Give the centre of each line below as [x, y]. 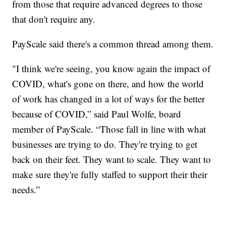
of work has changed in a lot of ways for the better [109, 99]
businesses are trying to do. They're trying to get [105, 144]
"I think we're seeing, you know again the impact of [111, 69]
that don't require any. [54, 19]
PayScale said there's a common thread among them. [113, 44]
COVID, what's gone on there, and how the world [108, 84]
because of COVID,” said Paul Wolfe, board [97, 114]
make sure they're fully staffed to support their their [110, 175]
